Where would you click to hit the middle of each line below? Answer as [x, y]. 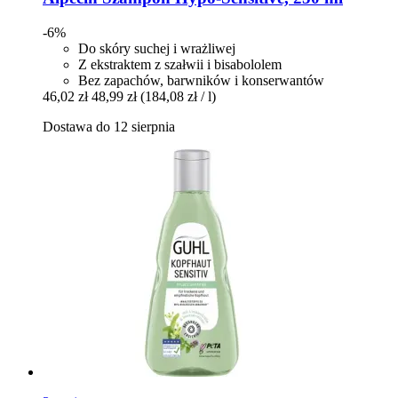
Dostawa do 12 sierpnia [109, 126]
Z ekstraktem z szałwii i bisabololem [180, 64]
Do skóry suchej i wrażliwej [157, 48]
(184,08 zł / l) [178, 96]
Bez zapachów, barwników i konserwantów [201, 80]
